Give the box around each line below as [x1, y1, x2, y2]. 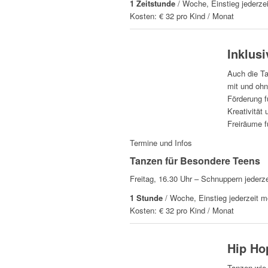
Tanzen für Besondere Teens [130, 153, 260, 167]
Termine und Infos [130, 136, 192, 148]
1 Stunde [130, 191, 163, 203]
